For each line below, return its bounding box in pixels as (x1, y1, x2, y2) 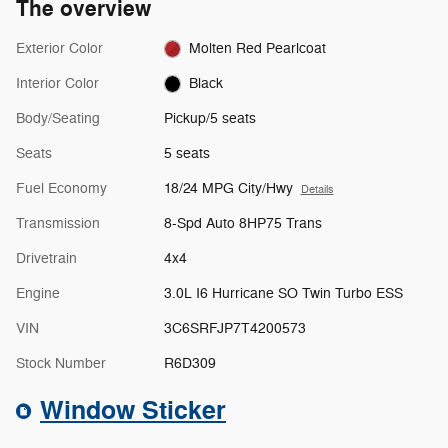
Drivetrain (16, 249, 77, 267)
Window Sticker (40, 394, 226, 427)
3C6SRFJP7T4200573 (163, 319, 306, 337)
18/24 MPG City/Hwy (163, 179, 293, 197)
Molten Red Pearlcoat (189, 39, 327, 57)
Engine (16, 284, 60, 302)
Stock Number (16, 354, 106, 372)
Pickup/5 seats (163, 109, 256, 127)
